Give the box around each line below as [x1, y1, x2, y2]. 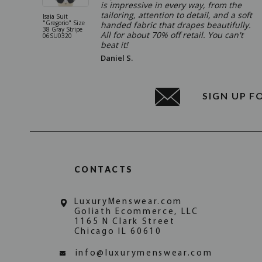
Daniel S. [101, 52, 133, 63]
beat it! [101, 39, 128, 50]
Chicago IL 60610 [74, 227, 162, 236]
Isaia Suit [43, 12, 68, 20]
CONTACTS [74, 164, 133, 174]
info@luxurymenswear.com [75, 249, 213, 258]
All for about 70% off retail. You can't [101, 29, 243, 40]
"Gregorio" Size [43, 18, 85, 27]
